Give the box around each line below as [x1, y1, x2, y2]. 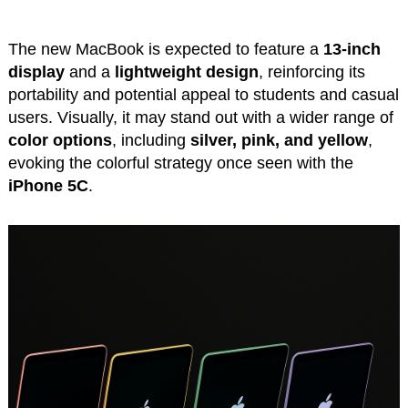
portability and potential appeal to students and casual [7, 86, 399, 105]
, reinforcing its [258, 63, 365, 82]
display [7, 63, 65, 82]
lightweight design [114, 63, 259, 82]
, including [111, 131, 190, 150]
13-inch [322, 40, 381, 59]
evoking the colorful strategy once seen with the [7, 154, 353, 173]
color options [7, 131, 112, 150]
